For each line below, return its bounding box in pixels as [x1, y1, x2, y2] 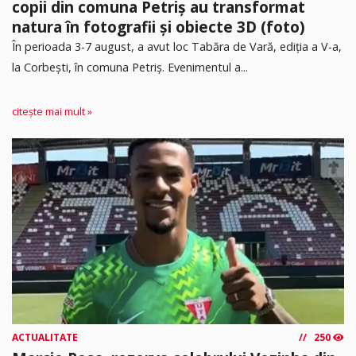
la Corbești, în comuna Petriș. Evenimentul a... [12, 59, 248, 75]
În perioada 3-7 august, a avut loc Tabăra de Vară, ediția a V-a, [12, 38, 342, 54]
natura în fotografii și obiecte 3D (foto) [12, 15, 305, 37]
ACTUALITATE [12, 331, 78, 345]
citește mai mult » [12, 105, 92, 119]
